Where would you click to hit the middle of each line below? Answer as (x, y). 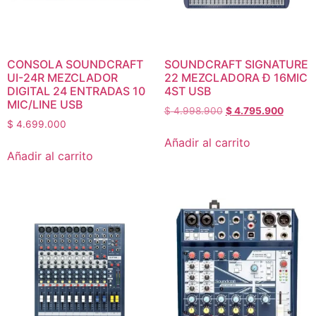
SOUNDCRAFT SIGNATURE (236, 64)
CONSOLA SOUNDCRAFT (75, 64)
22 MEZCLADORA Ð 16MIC (236, 77)
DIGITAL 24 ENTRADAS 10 (76, 91)
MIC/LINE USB (45, 104)
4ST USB (187, 91)
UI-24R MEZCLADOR (62, 77)
